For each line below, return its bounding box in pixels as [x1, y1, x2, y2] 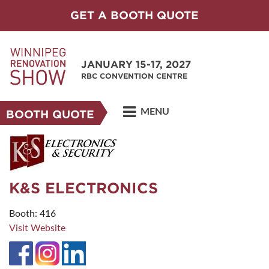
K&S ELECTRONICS [9, 180, 158, 197]
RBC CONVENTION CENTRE [81, 71, 187, 80]
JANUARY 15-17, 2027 [81, 59, 191, 70]
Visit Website [9, 223, 65, 233]
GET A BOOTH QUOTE [70, 9, 199, 22]
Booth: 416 [9, 209, 56, 219]
